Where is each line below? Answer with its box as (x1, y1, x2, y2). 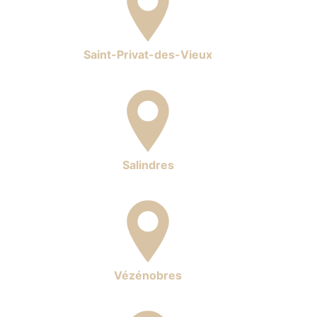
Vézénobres (114, 267, 182, 282)
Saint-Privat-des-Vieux (83, 47, 212, 62)
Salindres (122, 157, 174, 172)
